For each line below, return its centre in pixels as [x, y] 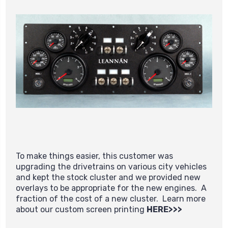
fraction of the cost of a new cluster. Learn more [111, 198]
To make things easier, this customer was [94, 156]
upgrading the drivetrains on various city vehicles [111, 166]
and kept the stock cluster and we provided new [108, 177]
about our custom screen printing [81, 209]
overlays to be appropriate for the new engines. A [111, 188]
